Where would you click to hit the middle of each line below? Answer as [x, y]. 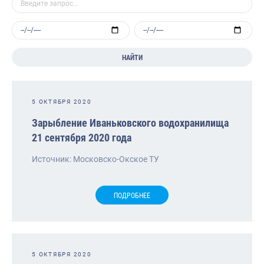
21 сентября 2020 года [82, 137]
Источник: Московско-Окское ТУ [95, 159]
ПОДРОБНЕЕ [132, 195]
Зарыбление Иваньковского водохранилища [130, 123]
